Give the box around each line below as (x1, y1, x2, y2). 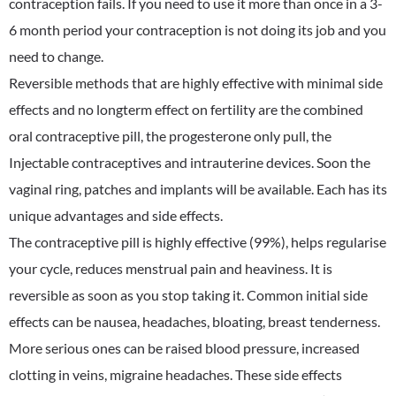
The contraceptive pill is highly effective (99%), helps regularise (9, 233, 386, 250)
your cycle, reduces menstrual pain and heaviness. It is (9, 260, 332, 277)
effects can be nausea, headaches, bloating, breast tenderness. (9, 313, 380, 330)
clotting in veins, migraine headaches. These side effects (9, 366, 342, 383)
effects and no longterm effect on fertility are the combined (9, 101, 363, 118)
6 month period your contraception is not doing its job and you (9, 21, 386, 38)
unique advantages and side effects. (9, 207, 223, 224)
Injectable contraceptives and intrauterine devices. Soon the (9, 154, 370, 171)
